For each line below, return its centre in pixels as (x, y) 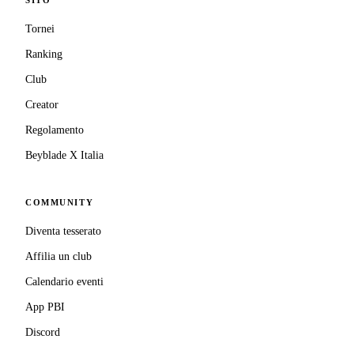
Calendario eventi (64, 282)
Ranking (44, 54)
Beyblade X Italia (64, 155)
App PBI (45, 307)
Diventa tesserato (63, 231)
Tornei (40, 29)
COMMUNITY (60, 203)
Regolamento (55, 130)
